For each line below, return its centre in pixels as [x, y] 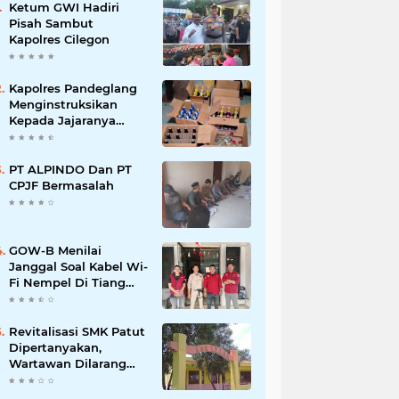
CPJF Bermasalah [61, 185]
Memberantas [51, 136]
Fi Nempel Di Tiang [67, 282]
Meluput [34, 379]
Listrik [28, 298]
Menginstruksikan [63, 104]
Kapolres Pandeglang [73, 88]
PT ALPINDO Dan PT [70, 169]
